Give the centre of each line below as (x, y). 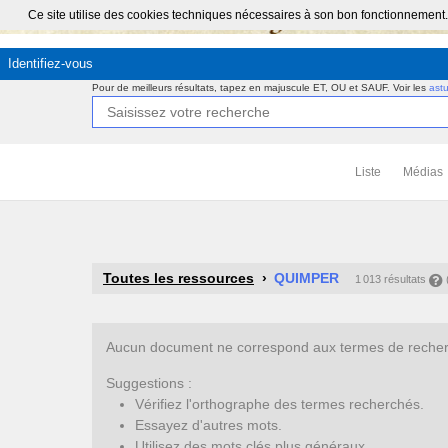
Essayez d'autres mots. (209, 424)
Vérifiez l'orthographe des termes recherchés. (280, 403)
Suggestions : (149, 382)
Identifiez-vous (50, 63)
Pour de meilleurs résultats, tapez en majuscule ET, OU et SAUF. (242, 87)
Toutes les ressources (178, 278)
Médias (422, 172)
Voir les (411, 87)
